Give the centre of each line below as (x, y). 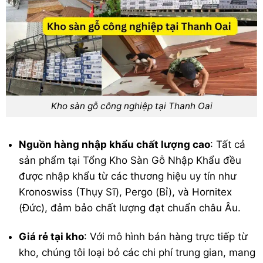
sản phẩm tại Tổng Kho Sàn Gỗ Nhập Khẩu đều (130, 161)
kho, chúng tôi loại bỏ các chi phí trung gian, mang (137, 253)
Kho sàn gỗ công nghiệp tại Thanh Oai (131, 106)
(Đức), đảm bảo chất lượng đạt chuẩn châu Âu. (130, 208)
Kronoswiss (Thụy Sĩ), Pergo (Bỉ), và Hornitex (126, 192)
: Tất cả (228, 145)
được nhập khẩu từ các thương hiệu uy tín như (128, 176)
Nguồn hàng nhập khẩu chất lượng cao (115, 145)
